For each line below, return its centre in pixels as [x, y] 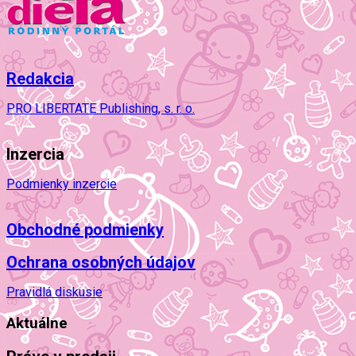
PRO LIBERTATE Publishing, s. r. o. [101, 109]
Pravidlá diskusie [54, 292]
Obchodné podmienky [85, 229]
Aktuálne [37, 323]
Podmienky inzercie [62, 184]
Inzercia [35, 154]
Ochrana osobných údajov [101, 262]
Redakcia [40, 78]
